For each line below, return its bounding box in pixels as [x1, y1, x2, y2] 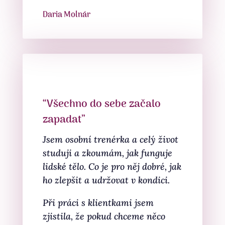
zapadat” [42, 111, 85, 129]
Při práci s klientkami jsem [42, 197, 154, 208]
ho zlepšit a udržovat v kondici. [42, 174, 172, 186]
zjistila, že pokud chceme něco [42, 210, 165, 222]
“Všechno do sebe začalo [42, 95, 161, 113]
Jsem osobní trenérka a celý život [42, 134, 178, 145]
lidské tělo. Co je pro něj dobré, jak [42, 161, 181, 172]
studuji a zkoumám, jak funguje [42, 147, 172, 159]
